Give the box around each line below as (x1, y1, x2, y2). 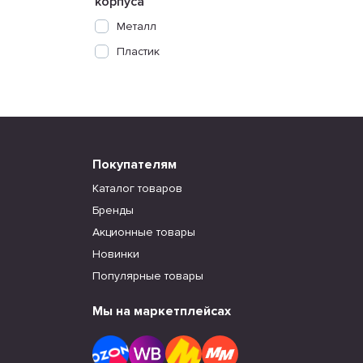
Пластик (117, 45, 160, 58)
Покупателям (92, 156, 177, 173)
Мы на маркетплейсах (92, 303, 231, 319)
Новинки (92, 247, 139, 261)
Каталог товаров (92, 181, 182, 195)
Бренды (92, 203, 134, 217)
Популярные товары (92, 269, 203, 283)
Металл (117, 19, 156, 33)
